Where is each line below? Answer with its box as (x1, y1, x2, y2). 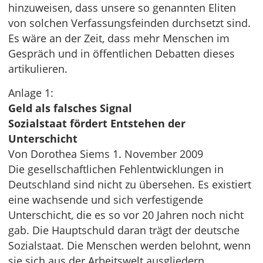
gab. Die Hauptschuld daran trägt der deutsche (8, 223, 240, 237)
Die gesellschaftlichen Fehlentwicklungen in (8, 162, 224, 176)
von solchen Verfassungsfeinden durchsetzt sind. (8, 16, 251, 30)
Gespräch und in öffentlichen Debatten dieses (8, 46, 235, 60)
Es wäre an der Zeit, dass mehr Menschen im (8, 31, 230, 45)
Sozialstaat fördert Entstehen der (8, 116, 186, 130)
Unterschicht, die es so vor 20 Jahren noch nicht (8, 208, 244, 222)
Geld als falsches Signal (8, 101, 132, 115)
